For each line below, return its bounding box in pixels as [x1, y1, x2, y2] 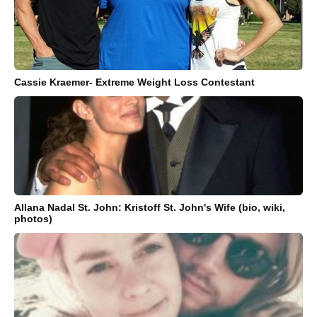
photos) [14, 212, 52, 224]
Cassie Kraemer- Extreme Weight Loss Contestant [14, 76, 255, 88]
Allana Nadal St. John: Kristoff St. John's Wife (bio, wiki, [14, 201, 285, 213]
